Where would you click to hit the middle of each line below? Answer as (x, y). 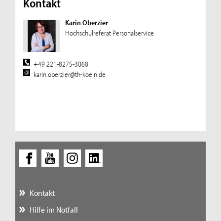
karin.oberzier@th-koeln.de (70, 74)
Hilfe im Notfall (54, 209)
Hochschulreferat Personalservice (109, 33)
